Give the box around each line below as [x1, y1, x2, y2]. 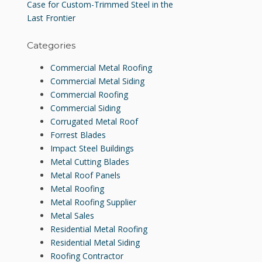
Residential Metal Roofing [50, 223, 147, 235]
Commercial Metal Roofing [50, 62, 152, 74]
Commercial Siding [50, 102, 120, 114]
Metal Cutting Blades [50, 156, 129, 168]
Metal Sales [50, 210, 94, 222]
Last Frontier [27, 12, 75, 24]
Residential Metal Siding [50, 237, 140, 249]
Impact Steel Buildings [50, 143, 134, 154]
